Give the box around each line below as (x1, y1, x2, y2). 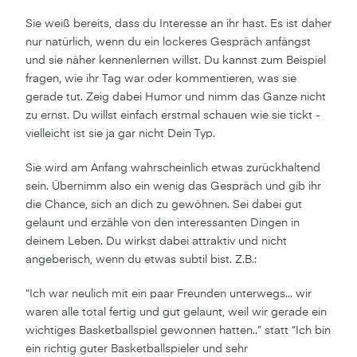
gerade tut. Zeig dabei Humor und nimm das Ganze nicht (25, 91, 326, 103)
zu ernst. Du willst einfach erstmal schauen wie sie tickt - (25, 109, 320, 121)
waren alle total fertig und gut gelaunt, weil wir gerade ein (25, 306, 327, 318)
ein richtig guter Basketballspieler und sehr (25, 343, 248, 355)
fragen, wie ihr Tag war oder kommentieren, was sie (25, 73, 296, 84)
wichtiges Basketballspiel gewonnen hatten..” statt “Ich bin (25, 324, 331, 336)
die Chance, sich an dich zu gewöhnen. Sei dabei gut (25, 198, 302, 210)
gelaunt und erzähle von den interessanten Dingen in (25, 217, 300, 229)
